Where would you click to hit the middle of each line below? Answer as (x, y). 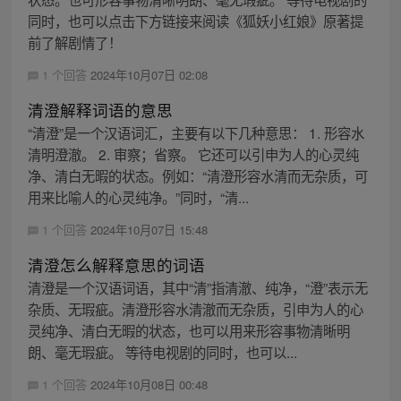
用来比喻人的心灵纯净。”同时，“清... (138, 196)
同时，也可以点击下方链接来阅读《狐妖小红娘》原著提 (195, 20)
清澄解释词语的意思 (100, 109)
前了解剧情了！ (74, 42)
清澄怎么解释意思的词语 (116, 264)
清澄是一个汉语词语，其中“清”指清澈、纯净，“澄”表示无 (197, 287)
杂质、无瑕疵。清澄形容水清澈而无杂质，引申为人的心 (195, 308)
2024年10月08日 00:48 (149, 384)
